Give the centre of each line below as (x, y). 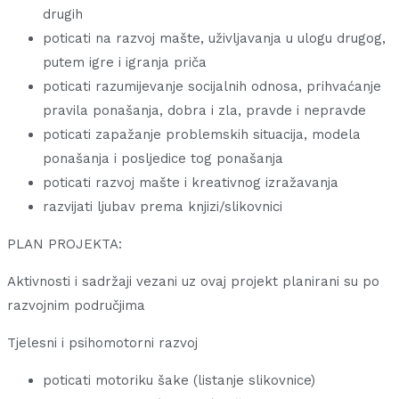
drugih (63, 15)
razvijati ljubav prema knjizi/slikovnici (163, 207)
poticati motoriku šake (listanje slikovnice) (179, 381)
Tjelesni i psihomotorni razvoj (102, 343)
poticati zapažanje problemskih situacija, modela (202, 135)
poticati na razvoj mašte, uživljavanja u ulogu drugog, (214, 39)
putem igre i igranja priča (125, 63)
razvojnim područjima (76, 306)
